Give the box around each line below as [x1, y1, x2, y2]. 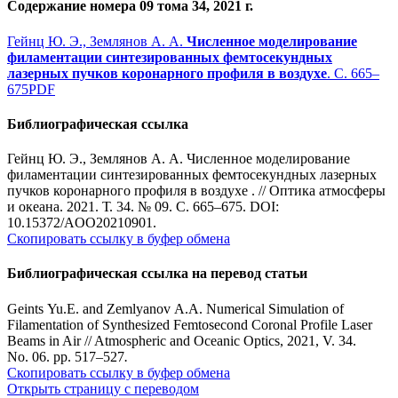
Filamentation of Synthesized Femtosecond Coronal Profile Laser [7, 316, 372, 332]
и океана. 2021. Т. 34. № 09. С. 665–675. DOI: [7, 199, 279, 215]
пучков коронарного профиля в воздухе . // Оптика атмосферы [7, 183, 386, 199]
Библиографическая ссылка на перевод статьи [7, 266, 307, 282]
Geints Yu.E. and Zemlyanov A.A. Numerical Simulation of [7, 300, 344, 316]
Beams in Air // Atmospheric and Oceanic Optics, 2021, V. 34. [7, 332, 356, 348]
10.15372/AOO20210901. [7, 215, 156, 231]
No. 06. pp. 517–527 [7, 348, 124, 364]
